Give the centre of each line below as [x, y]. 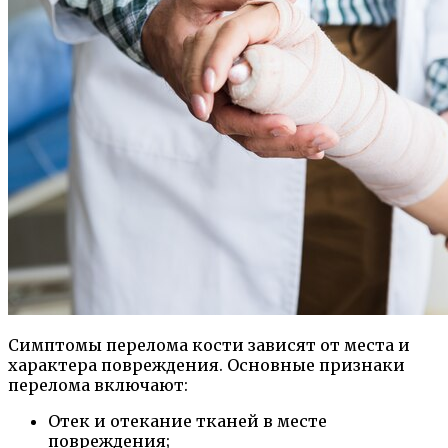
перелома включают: [98, 384]
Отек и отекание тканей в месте [187, 420]
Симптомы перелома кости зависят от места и [209, 344]
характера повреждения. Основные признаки [206, 364]
